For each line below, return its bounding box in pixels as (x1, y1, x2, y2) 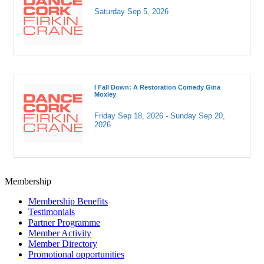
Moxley (94, 91, 116, 98)
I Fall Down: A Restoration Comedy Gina (94, 84, 220, 91)
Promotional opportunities (28, 249, 124, 260)
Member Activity (28, 228, 91, 239)
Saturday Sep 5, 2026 (94, 7, 169, 16)
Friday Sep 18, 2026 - (94, 111, 168, 121)
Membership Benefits (28, 196, 108, 207)
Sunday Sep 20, (170, 111, 225, 121)
